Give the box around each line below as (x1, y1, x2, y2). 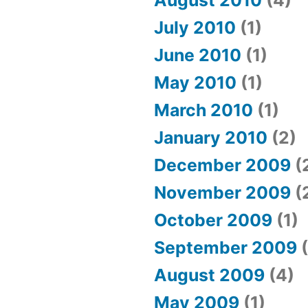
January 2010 (154, 127, 267, 148)
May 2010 (154, 72, 236, 93)
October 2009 (154, 210, 272, 231)
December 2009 (154, 155, 291, 176)
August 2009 (154, 265, 265, 286)
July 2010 (154, 17, 236, 38)
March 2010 (154, 100, 253, 121)
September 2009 (154, 237, 297, 258)
